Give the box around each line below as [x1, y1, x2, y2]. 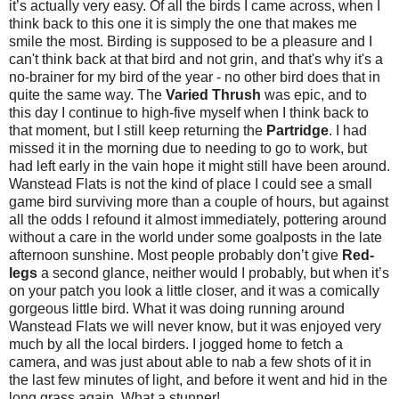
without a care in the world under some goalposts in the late [9, 229, 382, 245]
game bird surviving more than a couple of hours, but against [9, 193, 388, 209]
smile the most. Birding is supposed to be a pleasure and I [9, 33, 372, 49]
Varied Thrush [166, 86, 261, 102]
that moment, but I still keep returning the [9, 122, 266, 138]
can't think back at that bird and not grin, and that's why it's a [9, 51, 383, 67]
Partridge [266, 122, 329, 138]
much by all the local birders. [9, 336, 192, 352]
